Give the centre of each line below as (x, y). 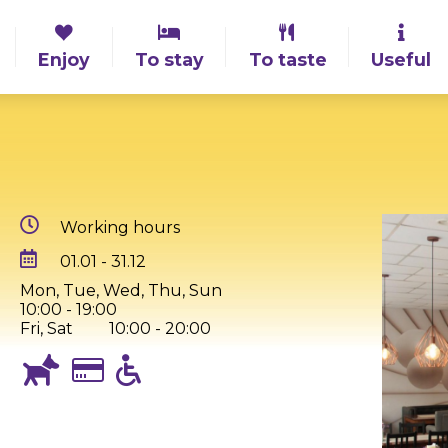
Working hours (119, 228)
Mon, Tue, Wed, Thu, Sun (120, 291)
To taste (287, 59)
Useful (401, 59)
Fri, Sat (46, 329)
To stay (169, 59)
